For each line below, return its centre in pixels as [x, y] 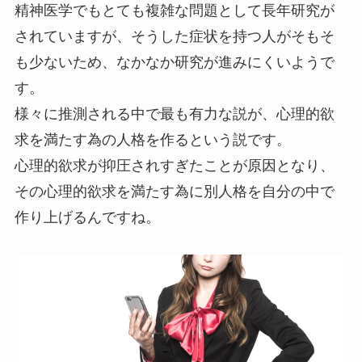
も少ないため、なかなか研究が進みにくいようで [174, 62]
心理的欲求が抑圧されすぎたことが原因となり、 [174, 165]
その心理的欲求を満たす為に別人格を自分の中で [174, 191]
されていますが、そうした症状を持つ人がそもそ [174, 36]
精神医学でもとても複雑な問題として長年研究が [174, 10]
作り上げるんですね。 [87, 217]
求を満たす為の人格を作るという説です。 [152, 139]
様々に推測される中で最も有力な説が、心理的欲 [174, 114]
